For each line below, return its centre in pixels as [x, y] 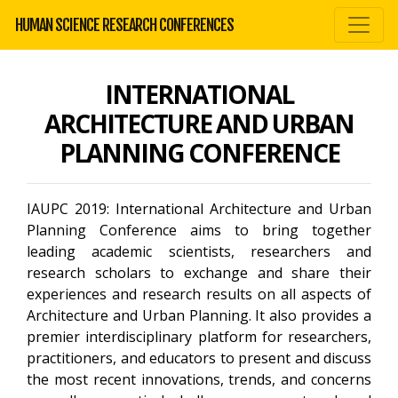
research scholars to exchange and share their [199, 273]
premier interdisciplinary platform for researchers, [199, 337]
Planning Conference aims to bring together [199, 230]
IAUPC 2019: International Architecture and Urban [199, 209]
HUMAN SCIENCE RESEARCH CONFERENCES [124, 24]
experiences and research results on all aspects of [199, 294]
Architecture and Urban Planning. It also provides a [199, 315]
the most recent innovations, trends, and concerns [199, 379]
